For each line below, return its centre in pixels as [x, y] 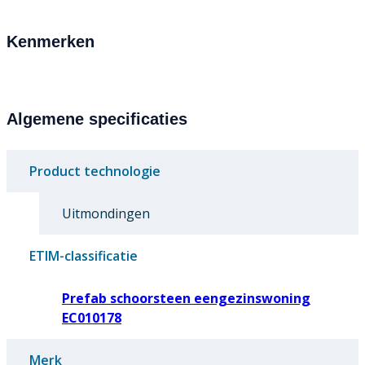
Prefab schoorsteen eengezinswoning [186, 299]
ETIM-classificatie [84, 256]
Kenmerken [51, 42]
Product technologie [95, 172]
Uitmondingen [106, 214]
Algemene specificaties [97, 119]
